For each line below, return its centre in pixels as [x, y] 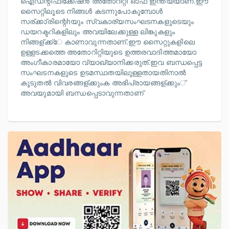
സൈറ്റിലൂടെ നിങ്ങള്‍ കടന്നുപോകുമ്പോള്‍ [92, 11]
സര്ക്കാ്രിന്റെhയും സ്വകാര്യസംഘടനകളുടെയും [107, 21]
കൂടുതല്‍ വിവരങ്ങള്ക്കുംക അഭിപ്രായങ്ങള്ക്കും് [103, 82]
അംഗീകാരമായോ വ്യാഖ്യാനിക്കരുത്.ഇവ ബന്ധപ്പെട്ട [111, 62]
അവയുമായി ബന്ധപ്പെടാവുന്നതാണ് [82, 93]
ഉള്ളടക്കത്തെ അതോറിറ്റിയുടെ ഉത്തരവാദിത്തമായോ [109, 52]
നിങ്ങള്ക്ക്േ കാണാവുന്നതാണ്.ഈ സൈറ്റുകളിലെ [108, 41]
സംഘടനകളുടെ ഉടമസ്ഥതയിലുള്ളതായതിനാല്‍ [104, 72]
